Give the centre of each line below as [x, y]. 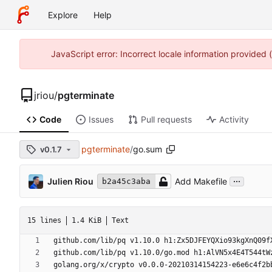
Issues [101, 120]
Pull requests [166, 120]
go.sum [148, 149]
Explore [63, 15]
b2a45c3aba [126, 182]
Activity [234, 120]
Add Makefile [201, 182]
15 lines [44, 220]
